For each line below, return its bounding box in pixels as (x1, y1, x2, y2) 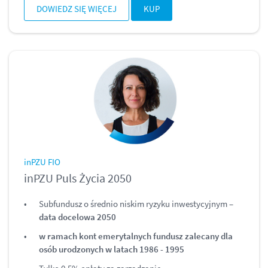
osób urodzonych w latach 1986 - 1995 (39, 243, 184, 255)
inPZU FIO (24, 156, 60, 167)
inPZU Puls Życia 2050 (24, 170, 132, 185)
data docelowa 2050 (39, 211, 116, 223)
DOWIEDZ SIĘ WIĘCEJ (36, 3, 117, 15)
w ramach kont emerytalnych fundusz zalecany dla (39, 230, 233, 242)
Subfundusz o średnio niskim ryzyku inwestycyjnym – (39, 197, 233, 209)
